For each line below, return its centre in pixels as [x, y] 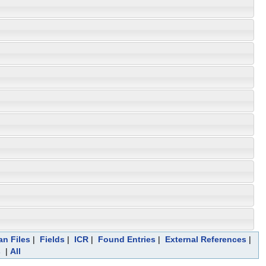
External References [205, 239]
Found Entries [126, 239]
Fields [52, 239]
